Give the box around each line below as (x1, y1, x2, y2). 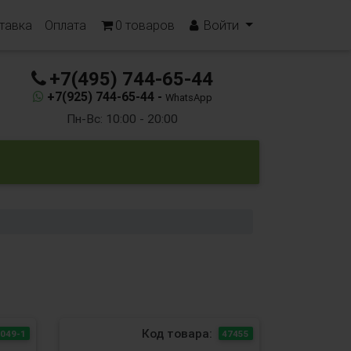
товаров (122, 17, 175, 33)
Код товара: (141, 326, 212, 341)
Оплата (45, 17, 87, 33)
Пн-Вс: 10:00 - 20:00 (67, 111, 178, 126)
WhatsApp (165, 91, 212, 104)
